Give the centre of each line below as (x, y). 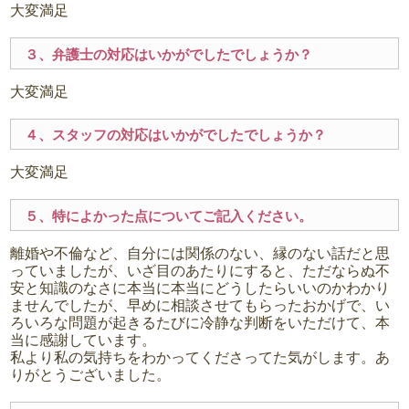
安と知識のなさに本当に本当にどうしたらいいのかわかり (200, 288)
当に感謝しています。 (84, 340)
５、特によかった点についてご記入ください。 (169, 215)
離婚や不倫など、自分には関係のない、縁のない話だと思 (200, 253)
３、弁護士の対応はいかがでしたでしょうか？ (169, 54)
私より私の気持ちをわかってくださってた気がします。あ (200, 357)
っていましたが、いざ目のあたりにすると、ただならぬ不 (200, 270)
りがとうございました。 (91, 374)
